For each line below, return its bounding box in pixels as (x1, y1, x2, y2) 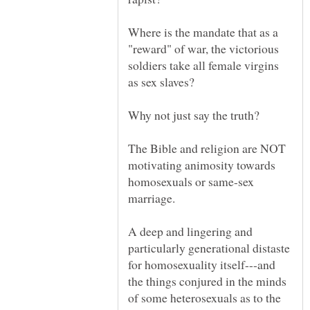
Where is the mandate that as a (128, 24, 278, 41)
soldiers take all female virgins (128, 57, 279, 74)
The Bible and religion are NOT (128, 140, 286, 157)
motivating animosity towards (128, 156, 275, 174)
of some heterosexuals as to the (128, 289, 281, 307)
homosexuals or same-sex (128, 173, 254, 190)
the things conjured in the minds (128, 273, 286, 290)
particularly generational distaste (128, 239, 290, 257)
